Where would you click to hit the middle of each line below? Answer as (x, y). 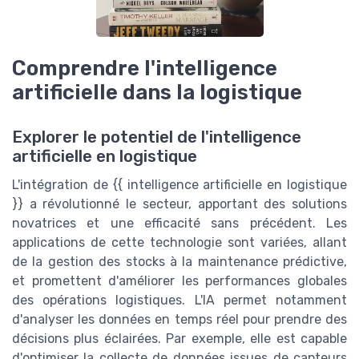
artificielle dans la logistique (157, 92)
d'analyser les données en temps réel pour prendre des (179, 320)
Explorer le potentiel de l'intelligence (157, 137)
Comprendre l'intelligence (145, 68)
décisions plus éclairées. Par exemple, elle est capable (179, 339)
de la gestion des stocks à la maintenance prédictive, (179, 262)
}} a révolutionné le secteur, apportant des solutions (179, 204)
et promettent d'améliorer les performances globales (179, 281)
